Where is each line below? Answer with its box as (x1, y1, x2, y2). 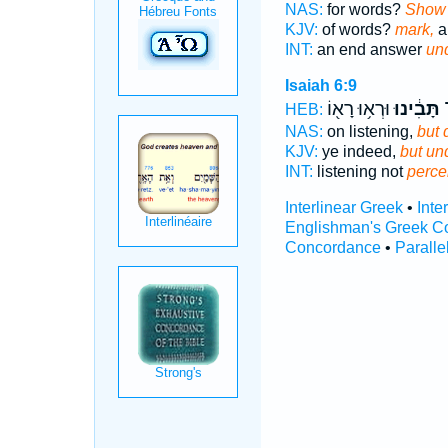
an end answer (312, 41, 426, 58)
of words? (317, 21, 395, 38)
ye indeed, (317, 143, 400, 160)
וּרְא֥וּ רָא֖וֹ (326, 98, 390, 120)
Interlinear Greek (284, 199, 403, 216)
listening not (312, 163, 407, 180)
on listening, (322, 123, 417, 140)
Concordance (284, 239, 381, 256)
